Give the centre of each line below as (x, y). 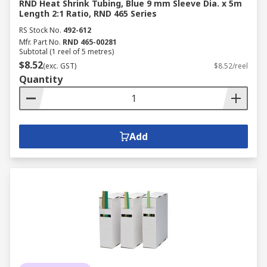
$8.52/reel (231, 66)
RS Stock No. (40, 30)
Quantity (41, 79)
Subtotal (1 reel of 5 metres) (66, 52)
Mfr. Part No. (40, 42)
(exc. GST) (60, 66)
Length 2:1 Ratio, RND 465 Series (88, 13)
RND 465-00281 (90, 42)
